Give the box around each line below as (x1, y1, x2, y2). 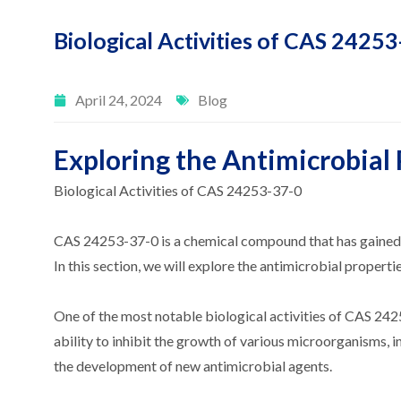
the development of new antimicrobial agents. (54, 357, 332, 375)
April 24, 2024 (75, 91, 162, 109)
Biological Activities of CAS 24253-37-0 (54, 182, 302, 200)
